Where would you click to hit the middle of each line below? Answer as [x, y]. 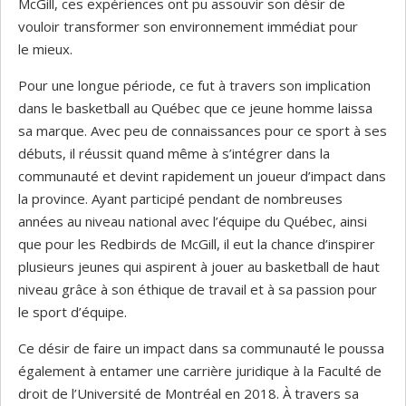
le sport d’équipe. [72, 312]
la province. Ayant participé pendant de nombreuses [180, 199]
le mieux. [45, 49]
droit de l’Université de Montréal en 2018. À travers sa [188, 394]
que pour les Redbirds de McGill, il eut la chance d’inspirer [197, 244]
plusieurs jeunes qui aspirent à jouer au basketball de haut [199, 267]
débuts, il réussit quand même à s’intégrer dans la [174, 154]
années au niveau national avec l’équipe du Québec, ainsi [193, 222]
